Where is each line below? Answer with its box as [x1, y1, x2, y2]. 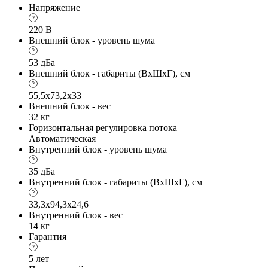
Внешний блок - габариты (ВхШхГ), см [29, 68, 190, 78]
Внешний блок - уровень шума [29, 35, 155, 45]
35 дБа [29, 166, 55, 176]
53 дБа [29, 57, 55, 68]
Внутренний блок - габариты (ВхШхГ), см [29, 176, 202, 187]
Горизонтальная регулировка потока [29, 122, 177, 133]
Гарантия [29, 231, 66, 242]
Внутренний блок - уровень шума [29, 144, 167, 154]
